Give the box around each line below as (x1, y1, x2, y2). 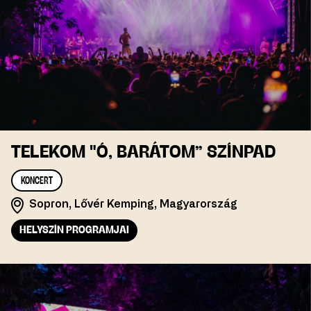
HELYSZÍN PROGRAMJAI (19, 226, 129, 236)
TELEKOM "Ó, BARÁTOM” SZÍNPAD (11, 144, 276, 162)
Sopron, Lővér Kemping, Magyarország (29, 199, 237, 210)
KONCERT (21, 176, 53, 187)
